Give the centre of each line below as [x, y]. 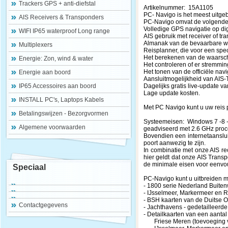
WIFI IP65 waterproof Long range [64, 31]
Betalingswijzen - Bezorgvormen [64, 113]
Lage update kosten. [172, 93]
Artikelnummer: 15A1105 [178, 8]
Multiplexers [36, 45]
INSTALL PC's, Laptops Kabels [61, 100]
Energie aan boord [45, 72]
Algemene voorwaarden [52, 127]
